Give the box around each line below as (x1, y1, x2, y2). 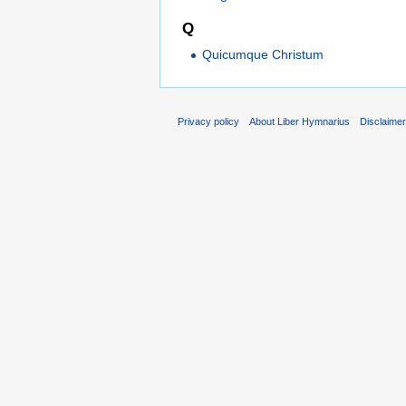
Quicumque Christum (202, 46, 324, 62)
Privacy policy (178, 115, 239, 127)
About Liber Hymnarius (249, 115, 351, 127)
